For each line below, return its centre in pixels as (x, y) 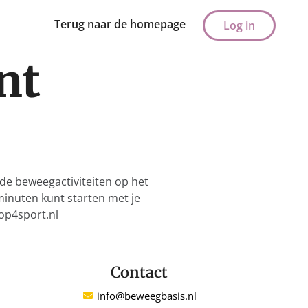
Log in (239, 25)
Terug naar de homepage (120, 24)
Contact (140, 273)
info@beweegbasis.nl (147, 296)
